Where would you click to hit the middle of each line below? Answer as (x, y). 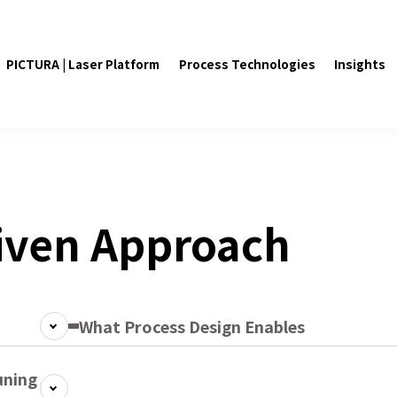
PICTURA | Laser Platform (83, 64)
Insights (360, 64)
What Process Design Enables (192, 326)
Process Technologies (247, 64)
